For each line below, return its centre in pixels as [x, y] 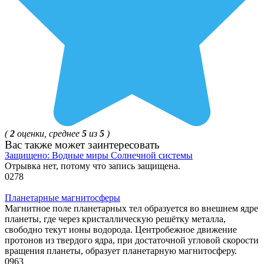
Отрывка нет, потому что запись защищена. [93, 166]
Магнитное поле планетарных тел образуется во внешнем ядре [131, 209]
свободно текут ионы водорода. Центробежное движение [121, 230]
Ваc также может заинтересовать [82, 145]
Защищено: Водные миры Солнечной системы [99, 156]
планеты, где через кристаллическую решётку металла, [115, 219]
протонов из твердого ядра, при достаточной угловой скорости [132, 240]
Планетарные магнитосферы [62, 198]
